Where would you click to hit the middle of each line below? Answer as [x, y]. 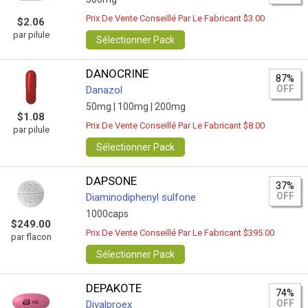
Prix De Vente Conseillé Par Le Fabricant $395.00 [180, 233]
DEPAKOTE [114, 288]
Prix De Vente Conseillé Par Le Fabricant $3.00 [176, 18]
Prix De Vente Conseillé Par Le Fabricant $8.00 [176, 125]
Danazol [104, 90]
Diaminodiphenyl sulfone [141, 197]
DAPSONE [112, 181]
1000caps [108, 214]
